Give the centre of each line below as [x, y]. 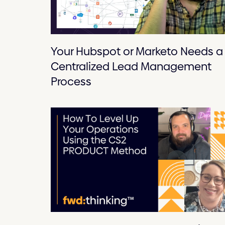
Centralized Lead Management [131, 67]
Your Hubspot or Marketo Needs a [137, 52]
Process [71, 82]
